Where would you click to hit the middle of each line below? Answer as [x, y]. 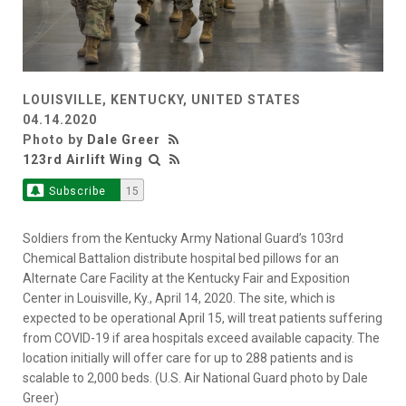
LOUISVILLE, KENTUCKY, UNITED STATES [162, 99]
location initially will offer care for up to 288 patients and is [188, 358]
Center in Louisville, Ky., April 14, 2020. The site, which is [179, 298]
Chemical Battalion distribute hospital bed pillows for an [181, 258]
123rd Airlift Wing [83, 159]
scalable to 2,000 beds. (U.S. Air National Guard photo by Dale [195, 377]
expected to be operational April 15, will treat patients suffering [203, 318]
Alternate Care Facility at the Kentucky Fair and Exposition [186, 278]
